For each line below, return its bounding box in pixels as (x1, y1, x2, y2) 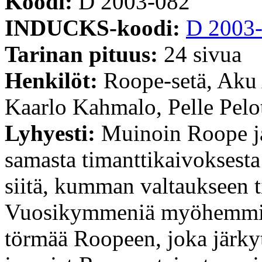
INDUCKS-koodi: (5, 15, 186, 40)
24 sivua (164, 41, 242, 67)
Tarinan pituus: (5, 41, 164, 67)
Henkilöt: (5, 67, 104, 93)
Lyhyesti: (5, 120, 101, 146)
